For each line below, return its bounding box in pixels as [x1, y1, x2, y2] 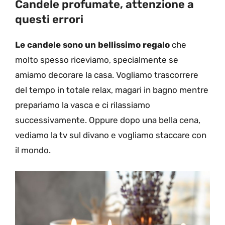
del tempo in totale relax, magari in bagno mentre [15, 85, 208, 95]
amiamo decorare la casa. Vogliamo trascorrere [15, 70, 198, 80]
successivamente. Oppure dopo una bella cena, [15, 115, 200, 126]
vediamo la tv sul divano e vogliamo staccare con [15, 130, 206, 141]
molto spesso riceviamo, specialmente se [15, 55, 178, 65]
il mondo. [15, 145, 51, 156]
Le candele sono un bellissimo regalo [15, 40, 170, 50]
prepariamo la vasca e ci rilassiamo [15, 100, 150, 110]
